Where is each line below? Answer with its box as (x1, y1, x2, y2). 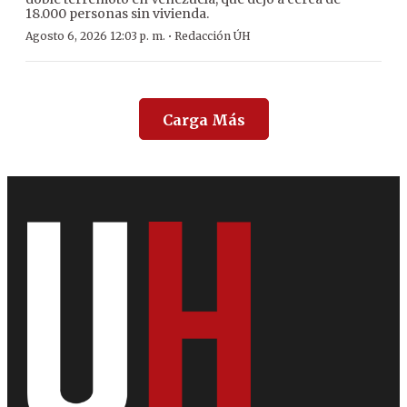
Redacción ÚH (174, 29, 251, 44)
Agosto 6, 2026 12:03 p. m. (25, 29, 165, 44)
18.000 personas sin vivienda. (25, 5, 209, 23)
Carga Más (162, 111, 245, 130)
